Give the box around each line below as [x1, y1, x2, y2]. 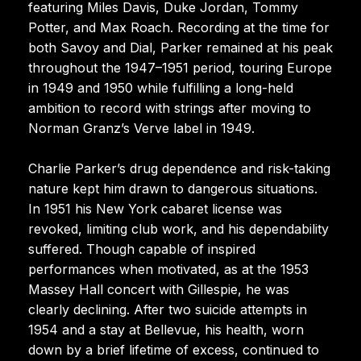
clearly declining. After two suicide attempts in [28, 301, 307, 317]
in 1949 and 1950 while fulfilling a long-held [28, 79, 293, 96]
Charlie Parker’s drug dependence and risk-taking [28, 160, 330, 176]
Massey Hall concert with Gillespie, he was [28, 280, 289, 297]
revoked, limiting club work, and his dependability [28, 220, 329, 237]
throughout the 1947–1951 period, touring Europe [28, 59, 332, 76]
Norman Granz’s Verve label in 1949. [28, 119, 255, 136]
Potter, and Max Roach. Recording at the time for [28, 19, 330, 35]
